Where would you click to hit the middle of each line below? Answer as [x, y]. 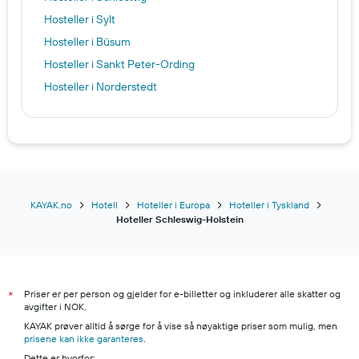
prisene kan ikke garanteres [84, 338]
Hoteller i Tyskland [269, 204]
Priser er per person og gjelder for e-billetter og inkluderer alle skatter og [182, 293]
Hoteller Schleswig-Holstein [179, 219]
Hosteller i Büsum [87, 41]
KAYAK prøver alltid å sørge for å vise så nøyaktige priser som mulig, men [181, 325]
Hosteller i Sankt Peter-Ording [119, 64]
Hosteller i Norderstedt [101, 86]
